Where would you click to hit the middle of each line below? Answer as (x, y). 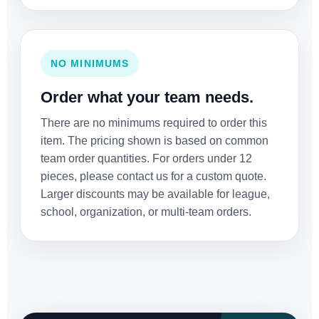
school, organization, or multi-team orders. (146, 212)
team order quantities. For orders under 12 (146, 159)
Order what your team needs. (147, 98)
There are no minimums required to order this (154, 123)
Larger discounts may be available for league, (155, 194)
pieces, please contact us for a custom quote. (153, 177)
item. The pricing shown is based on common (155, 141)
